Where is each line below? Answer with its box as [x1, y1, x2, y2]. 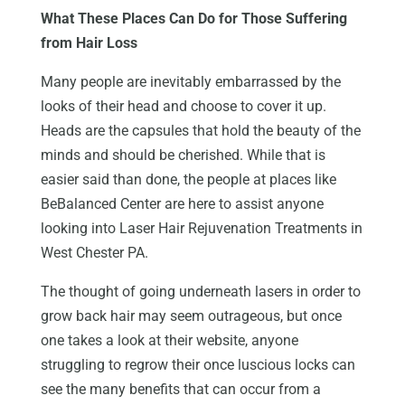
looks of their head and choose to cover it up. [40, 97, 326, 115]
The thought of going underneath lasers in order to [40, 282, 361, 300]
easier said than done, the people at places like [40, 170, 336, 188]
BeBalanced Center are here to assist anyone [40, 194, 324, 212]
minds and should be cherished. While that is [40, 146, 325, 164]
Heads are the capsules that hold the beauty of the [40, 121, 361, 139]
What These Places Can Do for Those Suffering [40, 9, 347, 27]
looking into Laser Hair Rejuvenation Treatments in [40, 219, 363, 237]
